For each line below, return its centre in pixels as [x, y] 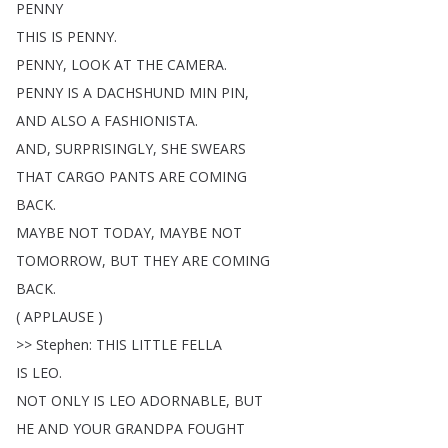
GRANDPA [149, 428]
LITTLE [154, 344]
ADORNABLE [183, 400]
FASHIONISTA [149, 120]
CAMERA [195, 64]
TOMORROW [59, 260]
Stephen [62, 344]
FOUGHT [216, 428]
